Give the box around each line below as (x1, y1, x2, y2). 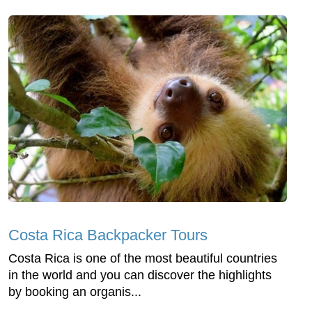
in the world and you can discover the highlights (8, 267, 272, 282)
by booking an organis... (8, 284, 141, 299)
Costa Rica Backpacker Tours (8, 226, 208, 244)
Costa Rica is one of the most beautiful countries (8, 251, 277, 265)
